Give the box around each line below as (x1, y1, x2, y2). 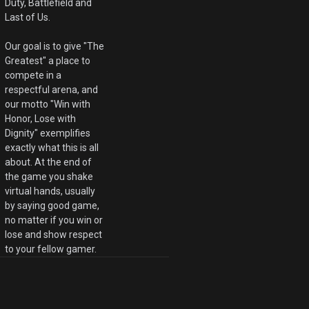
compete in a (5, 70, 62, 81)
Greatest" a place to (5, 55, 91, 67)
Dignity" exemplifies (5, 128, 91, 139)
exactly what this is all (5, 142, 99, 154)
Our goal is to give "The (5, 41, 105, 52)
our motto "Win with (5, 99, 91, 110)
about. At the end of (5, 157, 92, 168)
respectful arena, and (5, 84, 99, 96)
